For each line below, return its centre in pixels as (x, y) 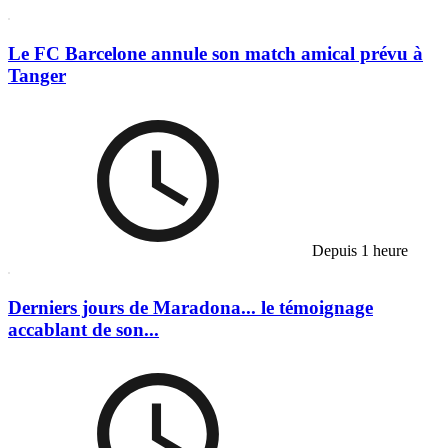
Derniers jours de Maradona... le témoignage (190, 307)
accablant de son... (83, 329)
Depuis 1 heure (358, 250)
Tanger (37, 76)
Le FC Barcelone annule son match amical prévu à (215, 54)
